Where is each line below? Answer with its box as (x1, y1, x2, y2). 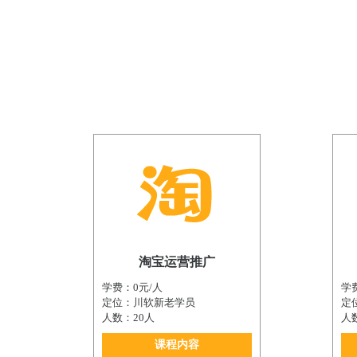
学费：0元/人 (102, 281, 163, 294)
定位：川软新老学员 (102, 296, 195, 309)
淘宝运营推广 (139, 255, 215, 269)
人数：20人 (102, 312, 155, 324)
